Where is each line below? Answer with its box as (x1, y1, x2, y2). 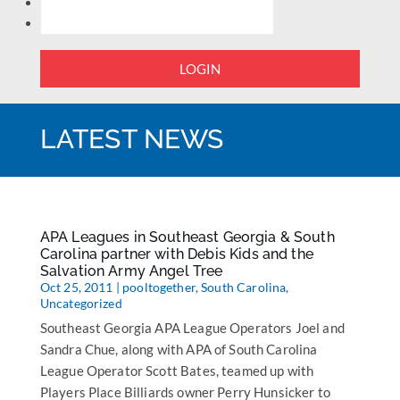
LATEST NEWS (39, 123, 224, 154)
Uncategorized (39, 296, 122, 311)
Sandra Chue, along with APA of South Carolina (39, 341, 318, 357)
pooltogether (122, 279, 196, 295)
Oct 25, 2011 (39, 279, 113, 295)
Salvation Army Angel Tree (39, 262, 223, 279)
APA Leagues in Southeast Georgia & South (39, 229, 335, 246)
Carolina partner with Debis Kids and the (39, 246, 313, 262)
